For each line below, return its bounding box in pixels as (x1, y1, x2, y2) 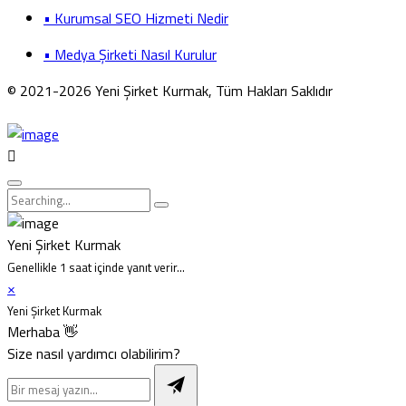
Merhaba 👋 (7, 321, 78, 343)
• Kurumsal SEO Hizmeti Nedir (43, 7, 228, 30)
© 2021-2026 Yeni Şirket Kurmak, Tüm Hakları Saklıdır (7, 80, 333, 102)
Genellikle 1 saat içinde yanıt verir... (7, 258, 185, 277)
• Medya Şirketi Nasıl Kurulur (43, 43, 217, 66)
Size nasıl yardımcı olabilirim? (7, 343, 180, 365)
